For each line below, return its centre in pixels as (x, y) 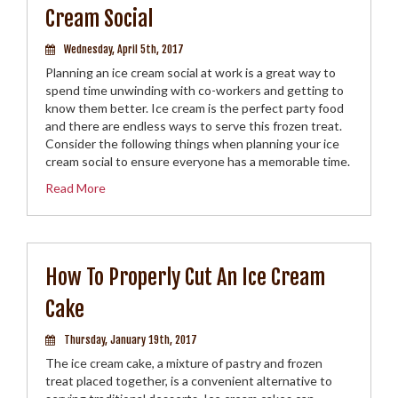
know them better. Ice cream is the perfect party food (195, 108)
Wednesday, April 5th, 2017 (124, 49)
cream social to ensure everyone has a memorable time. (198, 161)
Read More (76, 188)
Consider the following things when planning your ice (192, 143)
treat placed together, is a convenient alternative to (189, 381)
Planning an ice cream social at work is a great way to (191, 72)
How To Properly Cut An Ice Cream (185, 277)
